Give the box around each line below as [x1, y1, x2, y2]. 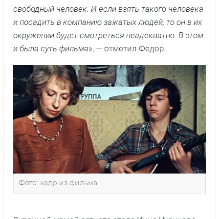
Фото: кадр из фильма [19, 179, 97, 187]
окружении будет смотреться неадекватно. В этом [13, 30, 203, 41]
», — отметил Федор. [88, 44, 166, 54]
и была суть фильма [13, 44, 88, 54]
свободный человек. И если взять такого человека [13, 4, 203, 14]
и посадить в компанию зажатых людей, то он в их [13, 17, 202, 27]
